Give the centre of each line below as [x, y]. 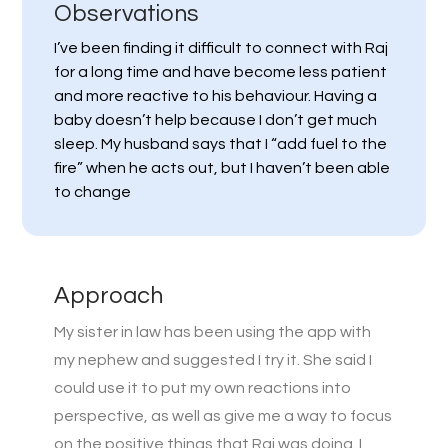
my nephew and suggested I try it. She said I [213, 359]
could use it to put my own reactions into [202, 387]
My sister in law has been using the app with [212, 331]
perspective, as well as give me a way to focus [223, 415]
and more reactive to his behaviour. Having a [215, 95]
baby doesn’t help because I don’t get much [215, 119]
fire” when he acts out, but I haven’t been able [222, 167]
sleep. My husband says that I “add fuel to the [220, 143]
